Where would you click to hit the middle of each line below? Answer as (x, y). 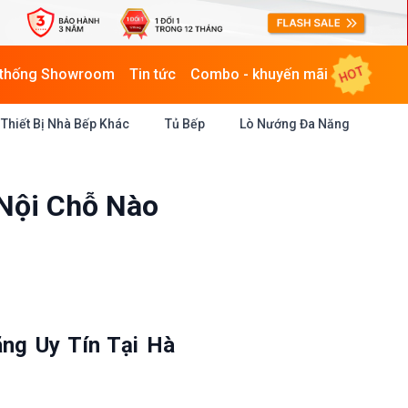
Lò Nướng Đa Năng (294, 124)
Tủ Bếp (184, 124)
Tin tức (153, 74)
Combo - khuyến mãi (259, 74)
